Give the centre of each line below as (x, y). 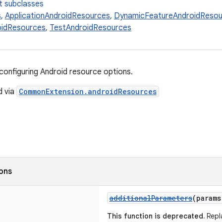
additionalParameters (151, 198)
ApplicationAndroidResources (57, 16)
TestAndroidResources (90, 28)
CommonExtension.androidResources (88, 91)
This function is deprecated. (156, 216)
